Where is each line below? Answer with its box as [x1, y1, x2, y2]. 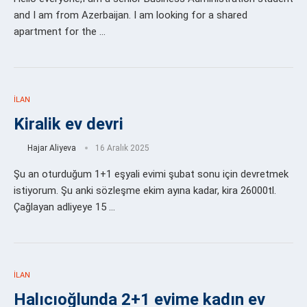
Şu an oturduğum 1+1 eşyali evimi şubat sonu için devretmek [14, 168, 288, 181]
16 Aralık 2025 [95, 143, 149, 153]
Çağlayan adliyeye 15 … [14, 201, 115, 214]
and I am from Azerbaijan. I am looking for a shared [14, 9, 247, 22]
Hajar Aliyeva [27, 143, 76, 153]
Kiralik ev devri [14, 114, 123, 134]
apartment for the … [14, 25, 106, 38]
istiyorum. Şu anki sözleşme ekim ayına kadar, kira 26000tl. [14, 184, 276, 197]
